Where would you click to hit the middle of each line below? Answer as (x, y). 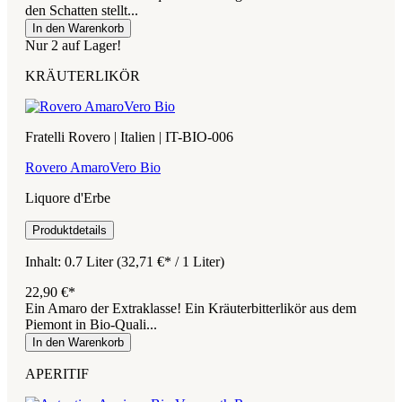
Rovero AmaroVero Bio (93, 167)
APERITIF (57, 373)
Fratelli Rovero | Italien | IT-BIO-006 (129, 136)
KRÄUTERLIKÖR (83, 75)
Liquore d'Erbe (68, 197)
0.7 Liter (91, 261)
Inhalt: (45, 261)
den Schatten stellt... (82, 10)
